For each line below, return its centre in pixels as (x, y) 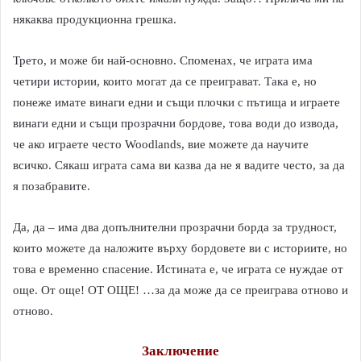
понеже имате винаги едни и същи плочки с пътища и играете (176, 102)
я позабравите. (52, 186)
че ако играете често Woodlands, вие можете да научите (161, 144)
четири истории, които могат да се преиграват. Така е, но (165, 81)
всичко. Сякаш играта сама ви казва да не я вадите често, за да (179, 165)
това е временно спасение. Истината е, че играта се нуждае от (178, 269)
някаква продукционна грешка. (95, 19)
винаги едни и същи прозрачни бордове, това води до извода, (176, 123)
